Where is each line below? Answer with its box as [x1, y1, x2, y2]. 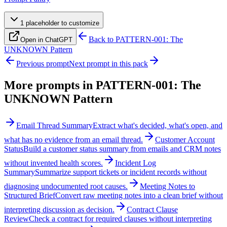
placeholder [24, 19, 59, 27]
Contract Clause [127, 205, 178, 214]
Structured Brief [4, 191, 55, 200]
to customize [59, 19, 99, 27]
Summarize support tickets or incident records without [35, 167, 207, 176]
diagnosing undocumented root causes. [4, 181, 128, 191]
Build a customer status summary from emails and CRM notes [23, 144, 221, 153]
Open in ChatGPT [20, 35, 72, 44]
